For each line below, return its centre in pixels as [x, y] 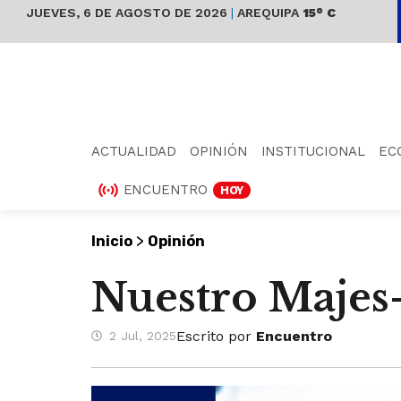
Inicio [112, 241]
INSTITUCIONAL [313, 151]
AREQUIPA [266, 13]
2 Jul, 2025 [143, 336]
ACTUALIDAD [134, 151]
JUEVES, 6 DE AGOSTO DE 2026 [129, 13]
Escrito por [216, 336]
